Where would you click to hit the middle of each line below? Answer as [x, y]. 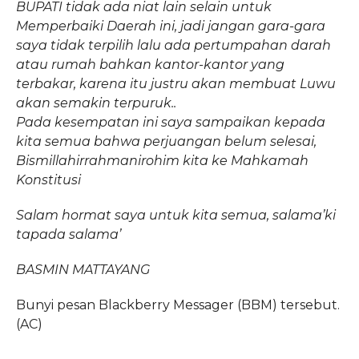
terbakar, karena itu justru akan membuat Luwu [175, 83]
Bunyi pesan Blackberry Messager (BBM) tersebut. [177, 305]
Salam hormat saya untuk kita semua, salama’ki [175, 215]
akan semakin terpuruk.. [96, 103]
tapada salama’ [68, 234]
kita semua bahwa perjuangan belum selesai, [166, 141]
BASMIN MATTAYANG [83, 269]
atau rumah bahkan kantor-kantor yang [150, 64]
